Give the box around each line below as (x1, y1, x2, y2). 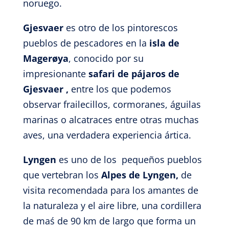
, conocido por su (68, 52, 144, 64)
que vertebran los (22, 169, 101, 181)
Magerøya (22, 52, 68, 64)
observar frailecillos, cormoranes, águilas (22, 98, 201, 110)
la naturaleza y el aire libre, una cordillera (22, 199, 201, 212)
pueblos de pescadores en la (22, 37, 149, 49)
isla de (149, 37, 179, 49)
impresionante (22, 67, 88, 80)
